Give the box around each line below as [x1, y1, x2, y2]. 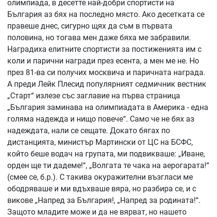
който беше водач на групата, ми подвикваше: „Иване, [7, 149, 205, 158]
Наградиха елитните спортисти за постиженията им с [7, 45, 201, 54]
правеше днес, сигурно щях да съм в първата [7, 21, 172, 31]
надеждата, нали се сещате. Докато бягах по [7, 126, 170, 135]
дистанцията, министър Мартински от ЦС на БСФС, [7, 138, 193, 147]
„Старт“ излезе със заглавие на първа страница [7, 91, 180, 100]
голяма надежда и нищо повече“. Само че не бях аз [7, 114, 194, 124]
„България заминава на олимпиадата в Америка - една [7, 103, 208, 112]
